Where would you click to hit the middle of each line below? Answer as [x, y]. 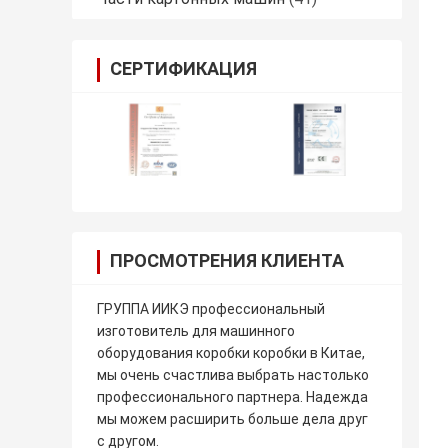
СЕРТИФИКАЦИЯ [183, 69]
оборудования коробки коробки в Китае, [231, 353]
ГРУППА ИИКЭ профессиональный [211, 309]
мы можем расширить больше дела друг [232, 419]
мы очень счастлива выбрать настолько [233, 375]
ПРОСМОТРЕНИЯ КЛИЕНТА [227, 261]
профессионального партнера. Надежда [232, 397]
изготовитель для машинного [196, 331]
